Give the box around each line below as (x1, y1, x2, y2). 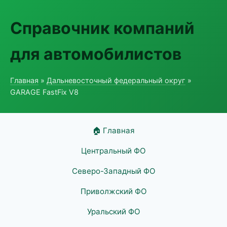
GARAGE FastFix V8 (10, 88, 79, 96)
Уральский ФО (87, 207, 140, 216)
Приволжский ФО (80, 186, 147, 196)
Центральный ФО (81, 146, 146, 156)
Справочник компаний (10, 18, 195, 38)
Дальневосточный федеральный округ (47, 76, 185, 85)
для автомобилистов (10, 44, 181, 64)
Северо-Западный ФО (71, 166, 156, 176)
